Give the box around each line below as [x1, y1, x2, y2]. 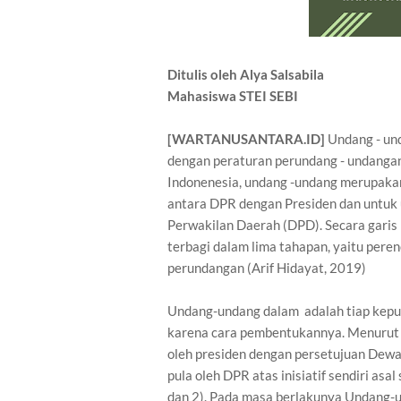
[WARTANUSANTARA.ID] [167, 131, 328, 147]
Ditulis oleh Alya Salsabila [167, 66, 324, 82]
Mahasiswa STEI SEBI [167, 88, 298, 104]
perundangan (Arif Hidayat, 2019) [167, 260, 366, 276]
